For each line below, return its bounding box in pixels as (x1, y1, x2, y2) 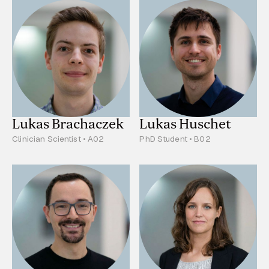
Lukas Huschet (139, 116, 231, 133)
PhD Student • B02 (139, 133, 211, 144)
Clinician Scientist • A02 (12, 133, 104, 144)
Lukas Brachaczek (12, 116, 124, 133)
